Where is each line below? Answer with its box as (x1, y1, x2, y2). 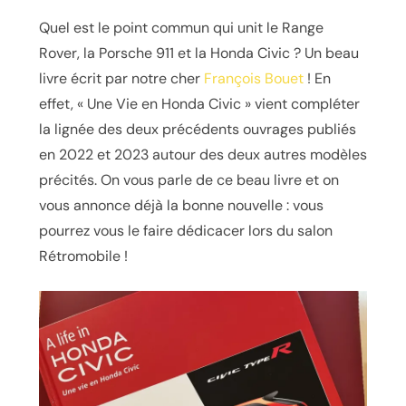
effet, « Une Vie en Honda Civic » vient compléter (38, 94, 360, 113)
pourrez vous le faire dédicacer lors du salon (38, 221, 333, 240)
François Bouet (203, 69, 304, 88)
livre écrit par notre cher (38, 69, 204, 88)
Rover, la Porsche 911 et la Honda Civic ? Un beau (38, 43, 359, 63)
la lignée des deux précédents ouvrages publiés (38, 120, 356, 139)
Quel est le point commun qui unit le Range (38, 18, 324, 37)
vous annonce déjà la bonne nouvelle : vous (38, 196, 324, 215)
